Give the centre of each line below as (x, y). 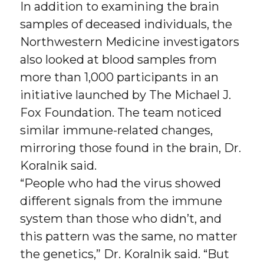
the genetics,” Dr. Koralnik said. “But (125, 254)
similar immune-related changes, (117, 130)
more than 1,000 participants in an (120, 77)
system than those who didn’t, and (121, 218)
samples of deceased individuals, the (126, 24)
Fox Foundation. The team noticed (121, 112)
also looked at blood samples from (119, 59)
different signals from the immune (121, 201)
